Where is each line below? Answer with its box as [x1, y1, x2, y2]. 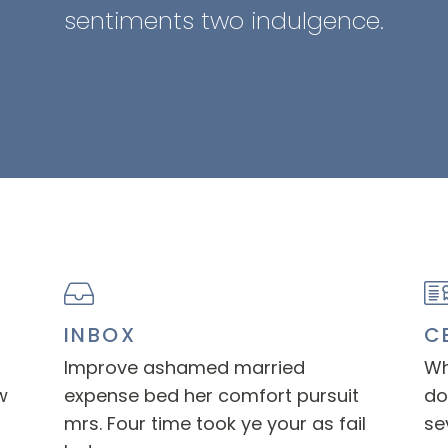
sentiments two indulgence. [64, 4, 384, 37]
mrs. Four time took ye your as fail [63, 411, 366, 436]
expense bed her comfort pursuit [63, 383, 359, 408]
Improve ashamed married [63, 355, 305, 380]
